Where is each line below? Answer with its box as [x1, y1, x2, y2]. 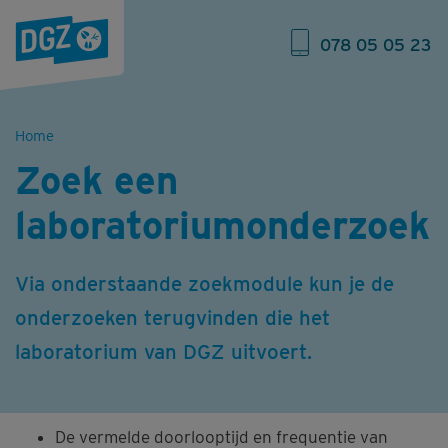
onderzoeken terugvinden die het [15, 304, 330, 330]
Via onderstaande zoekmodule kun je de [15, 270, 394, 296]
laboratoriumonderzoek [15, 201, 430, 248]
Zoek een [15, 156, 178, 203]
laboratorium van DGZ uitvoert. [15, 338, 312, 364]
